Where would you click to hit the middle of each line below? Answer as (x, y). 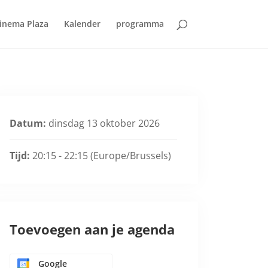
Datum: (28, 123)
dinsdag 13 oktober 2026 (103, 123)
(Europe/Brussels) (131, 156)
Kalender (82, 24)
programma (140, 24)
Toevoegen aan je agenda (92, 229)
